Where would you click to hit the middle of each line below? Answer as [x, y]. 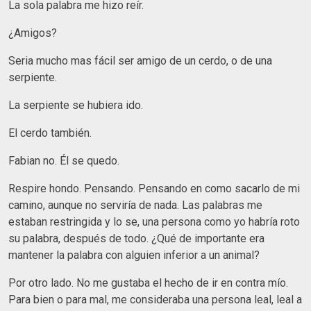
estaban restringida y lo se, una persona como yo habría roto [154, 221]
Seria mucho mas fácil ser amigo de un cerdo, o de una [140, 60]
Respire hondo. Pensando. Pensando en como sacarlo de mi [154, 188]
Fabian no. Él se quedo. [64, 160]
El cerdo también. [51, 133]
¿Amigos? [33, 33]
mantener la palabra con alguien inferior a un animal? [134, 255]
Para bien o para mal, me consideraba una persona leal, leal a [155, 299]
